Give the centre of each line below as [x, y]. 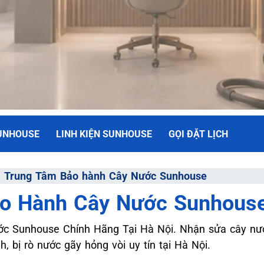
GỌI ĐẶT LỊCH [198, 134]
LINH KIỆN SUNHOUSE [104, 134]
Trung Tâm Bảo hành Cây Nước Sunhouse [105, 176]
